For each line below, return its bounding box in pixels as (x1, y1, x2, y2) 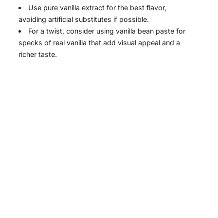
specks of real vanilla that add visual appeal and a (18, 38, 180, 47)
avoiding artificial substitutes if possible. (18, 15, 149, 24)
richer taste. (18, 50, 57, 59)
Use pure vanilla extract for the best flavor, (28, 3, 167, 12)
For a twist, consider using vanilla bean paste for (28, 27, 186, 36)
